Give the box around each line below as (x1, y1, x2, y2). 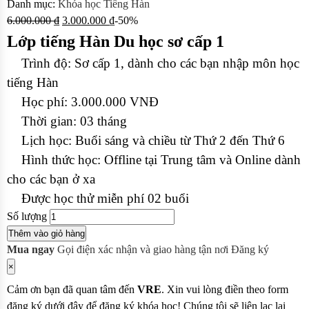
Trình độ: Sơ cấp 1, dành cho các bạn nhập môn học (18, 56, 299, 70)
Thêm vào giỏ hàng (8, 228, 85, 239)
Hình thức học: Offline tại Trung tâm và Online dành (18, 152, 301, 167)
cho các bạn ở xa (7, 172, 95, 186)
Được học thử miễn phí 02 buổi (18, 191, 189, 206)
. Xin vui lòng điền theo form (161, 283, 288, 295)
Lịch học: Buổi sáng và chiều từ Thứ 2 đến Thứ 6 (18, 133, 285, 148)
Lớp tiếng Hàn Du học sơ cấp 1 (7, 32, 224, 50)
